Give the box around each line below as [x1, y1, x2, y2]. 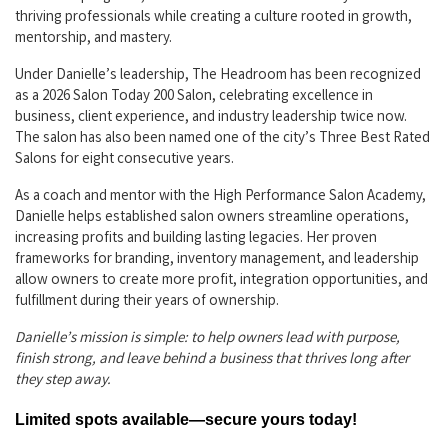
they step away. [15, 370, 111, 393]
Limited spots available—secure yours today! [15, 411, 357, 429]
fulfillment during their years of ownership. [15, 291, 279, 314]
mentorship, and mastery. [15, 28, 172, 51]
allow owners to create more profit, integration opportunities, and [15, 270, 428, 293]
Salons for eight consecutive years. [15, 149, 234, 172]
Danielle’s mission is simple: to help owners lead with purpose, [15, 328, 400, 351]
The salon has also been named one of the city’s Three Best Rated [15, 128, 430, 151]
